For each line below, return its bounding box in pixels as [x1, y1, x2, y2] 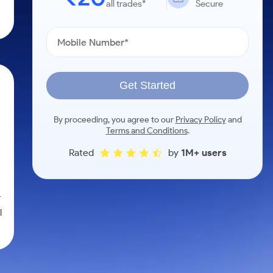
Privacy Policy [175, 115, 226, 125]
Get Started [119, 79, 175, 91]
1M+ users [180, 147, 227, 158]
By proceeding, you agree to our [53, 115, 175, 125]
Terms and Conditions [105, 126, 188, 136]
